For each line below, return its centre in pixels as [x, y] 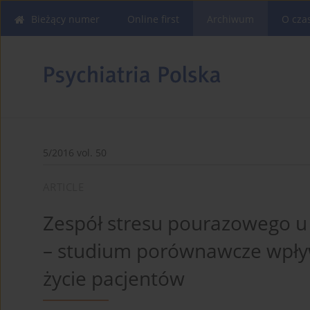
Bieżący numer [65, 19]
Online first [153, 19]
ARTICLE [64, 187]
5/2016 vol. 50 [75, 153]
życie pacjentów [114, 279]
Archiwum [230, 19]
